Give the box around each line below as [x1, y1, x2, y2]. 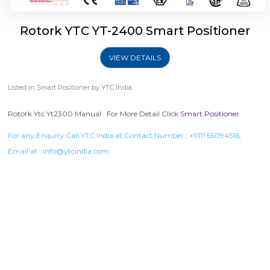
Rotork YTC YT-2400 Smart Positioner [19, 24, 250, 39]
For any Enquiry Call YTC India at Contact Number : [8, 131, 190, 140]
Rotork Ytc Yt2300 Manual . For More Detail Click [8, 109, 181, 119]
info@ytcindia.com [43, 146, 110, 156]
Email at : [8, 146, 43, 156]
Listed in [8, 83, 37, 92]
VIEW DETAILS [108, 53, 161, 63]
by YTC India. [90, 83, 134, 92]
